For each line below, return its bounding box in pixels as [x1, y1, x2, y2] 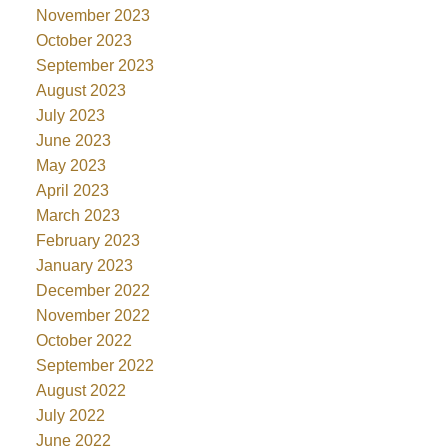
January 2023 [35, 257, 133, 275]
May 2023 [35, 157, 106, 175]
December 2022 [35, 282, 150, 300]
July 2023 [35, 107, 105, 125]
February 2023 [35, 232, 140, 250]
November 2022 [35, 307, 150, 325]
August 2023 [35, 82, 126, 100]
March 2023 [35, 207, 120, 225]
